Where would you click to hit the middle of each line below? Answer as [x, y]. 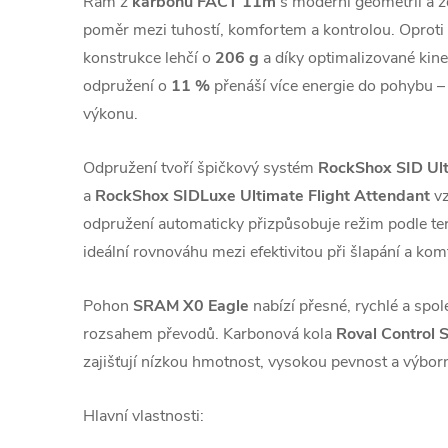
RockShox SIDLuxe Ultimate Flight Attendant [262, 196]
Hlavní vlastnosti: [143, 416]
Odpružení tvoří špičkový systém [200, 168]
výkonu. [110, 114]
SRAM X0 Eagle [191, 306]
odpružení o [127, 86]
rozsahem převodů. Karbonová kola [209, 334]
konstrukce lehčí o [149, 58]
